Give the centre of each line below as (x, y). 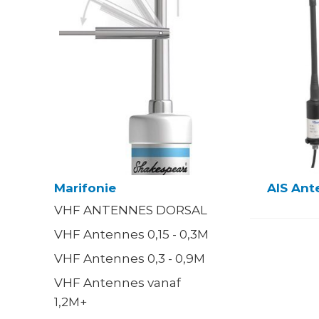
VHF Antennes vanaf (117, 283)
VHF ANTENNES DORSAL (130, 210)
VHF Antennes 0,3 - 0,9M (129, 259)
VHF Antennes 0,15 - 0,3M (131, 235)
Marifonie (85, 188)
